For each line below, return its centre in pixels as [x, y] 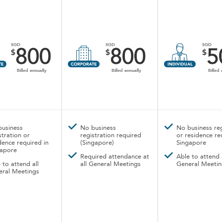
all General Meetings [111, 164]
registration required [111, 136]
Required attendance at [115, 157]
